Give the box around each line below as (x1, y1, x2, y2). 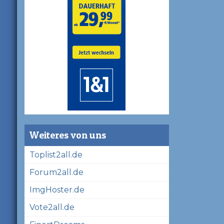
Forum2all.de (29, 167, 83, 177)
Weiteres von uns (29, 128, 106, 141)
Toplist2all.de (29, 149, 82, 159)
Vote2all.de (29, 202, 74, 212)
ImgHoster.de (29, 184, 84, 194)
